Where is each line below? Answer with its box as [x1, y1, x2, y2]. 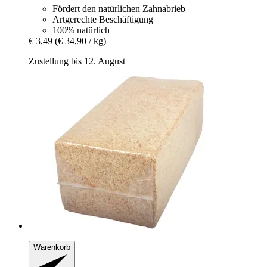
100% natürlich [52, 24, 110, 35]
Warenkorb [33, 242, 70, 252]
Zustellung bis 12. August [29, 55, 125, 66]
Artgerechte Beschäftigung [52, 14, 153, 24]
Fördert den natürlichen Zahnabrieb [52, 3, 185, 14]
